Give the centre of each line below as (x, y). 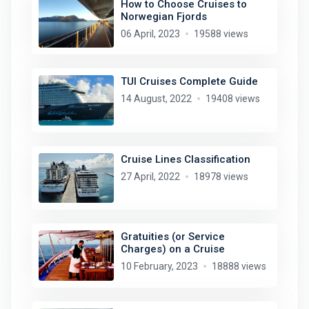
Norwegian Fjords (163, 16)
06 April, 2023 (150, 33)
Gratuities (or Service (172, 237)
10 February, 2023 (159, 267)
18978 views (221, 176)
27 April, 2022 (150, 176)
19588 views (221, 33)
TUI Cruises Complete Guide (189, 82)
